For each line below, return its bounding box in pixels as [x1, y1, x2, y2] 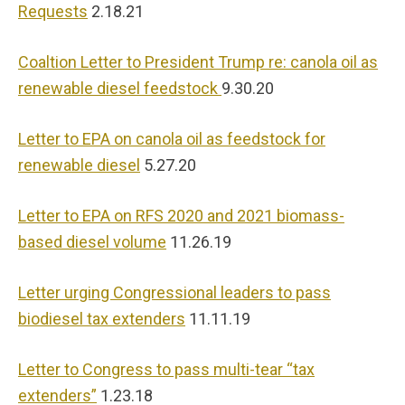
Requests [18, 2, 88, 21]
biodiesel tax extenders [18, 309, 185, 328]
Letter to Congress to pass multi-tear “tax [18, 360, 315, 379]
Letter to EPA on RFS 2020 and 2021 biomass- [18, 206, 344, 225]
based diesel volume [18, 232, 166, 251]
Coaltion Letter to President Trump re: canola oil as [18, 52, 378, 71]
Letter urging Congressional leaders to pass [18, 283, 331, 302]
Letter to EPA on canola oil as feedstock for [18, 129, 325, 148]
